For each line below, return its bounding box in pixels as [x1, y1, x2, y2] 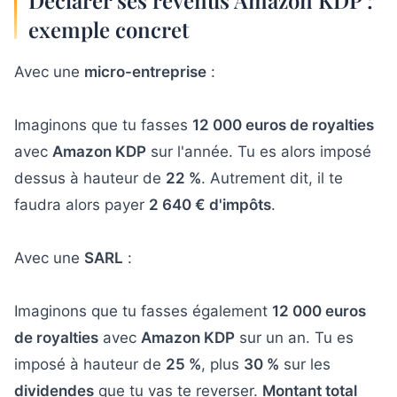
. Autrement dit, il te [201, 168, 343, 187]
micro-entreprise [84, 62, 206, 81]
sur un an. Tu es [235, 328, 354, 346]
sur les [279, 354, 331, 373]
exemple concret [28, 14, 189, 43]
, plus [201, 354, 244, 373]
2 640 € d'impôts [149, 195, 271, 214]
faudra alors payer [14, 195, 149, 214]
